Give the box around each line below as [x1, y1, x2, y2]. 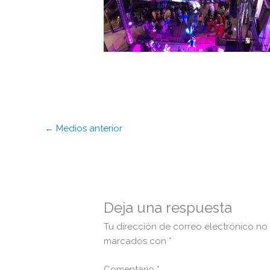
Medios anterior [54, 123, 122, 134]
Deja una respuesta [104, 199, 233, 217]
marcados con [104, 236, 169, 247]
